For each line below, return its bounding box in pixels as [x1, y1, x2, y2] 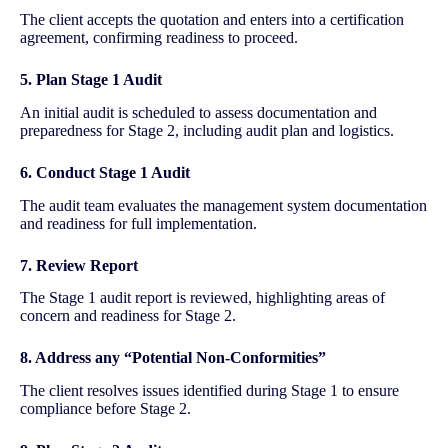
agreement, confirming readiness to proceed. [20, 28, 298, 46]
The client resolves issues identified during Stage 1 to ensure [20, 382, 399, 400]
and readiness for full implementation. [20, 214, 257, 232]
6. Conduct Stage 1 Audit [20, 163, 190, 181]
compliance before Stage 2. [20, 400, 191, 418]
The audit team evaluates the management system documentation [20, 196, 427, 214]
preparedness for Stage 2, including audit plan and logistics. [20, 121, 394, 139]
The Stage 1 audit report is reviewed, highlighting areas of [20, 289, 385, 307]
